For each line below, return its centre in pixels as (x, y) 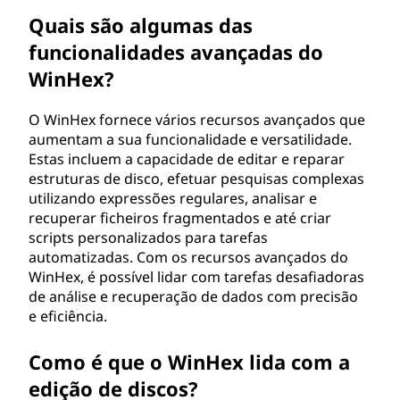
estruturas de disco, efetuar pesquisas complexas (196, 179)
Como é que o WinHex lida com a (189, 362)
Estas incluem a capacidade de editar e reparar (187, 159)
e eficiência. (68, 316)
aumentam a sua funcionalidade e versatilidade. (190, 139)
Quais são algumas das (141, 25)
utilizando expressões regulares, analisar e (173, 198)
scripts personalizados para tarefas (148, 237)
